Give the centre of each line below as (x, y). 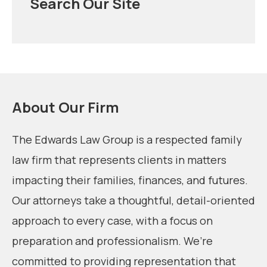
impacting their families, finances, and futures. (130, 180)
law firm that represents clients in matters (119, 159)
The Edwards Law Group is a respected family (127, 139)
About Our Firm (66, 107)
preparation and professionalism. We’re (112, 240)
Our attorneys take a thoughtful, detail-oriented (133, 200)
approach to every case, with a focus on (112, 220)
